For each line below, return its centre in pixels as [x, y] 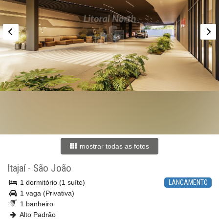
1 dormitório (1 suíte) [52, 182]
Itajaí [16, 168]
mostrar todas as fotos [113, 146]
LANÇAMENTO [188, 182]
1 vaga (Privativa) [46, 193]
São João [52, 168]
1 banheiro [36, 204]
